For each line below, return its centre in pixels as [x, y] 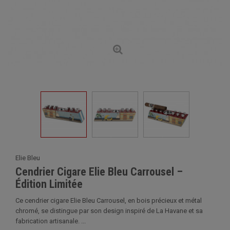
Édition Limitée [49, 184]
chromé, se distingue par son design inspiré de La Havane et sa [109, 211]
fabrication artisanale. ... [51, 221]
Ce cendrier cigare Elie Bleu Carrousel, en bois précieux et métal [109, 200]
